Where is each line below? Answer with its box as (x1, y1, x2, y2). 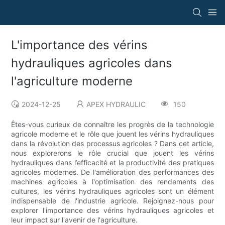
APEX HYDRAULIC (86, 100, 146, 109)
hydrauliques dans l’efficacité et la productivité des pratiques (11, 158, 214, 167)
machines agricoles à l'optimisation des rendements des (11, 177, 214, 186)
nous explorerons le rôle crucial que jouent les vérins (11, 149, 214, 158)
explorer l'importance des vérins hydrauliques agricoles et (11, 206, 214, 215)
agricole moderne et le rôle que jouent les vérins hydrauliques (11, 130, 214, 139)
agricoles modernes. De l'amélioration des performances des (11, 168, 214, 177)
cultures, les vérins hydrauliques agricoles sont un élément (11, 187, 214, 196)
